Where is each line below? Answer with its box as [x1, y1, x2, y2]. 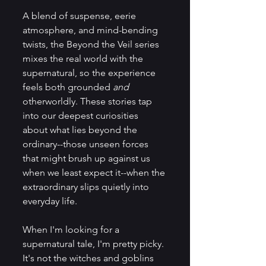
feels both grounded [23, 81, 113, 93]
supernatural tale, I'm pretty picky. [23, 238, 166, 249]
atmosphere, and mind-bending [23, 24, 160, 36]
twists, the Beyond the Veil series [23, 39, 161, 50]
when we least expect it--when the [23, 167, 167, 178]
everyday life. [23, 195, 80, 207]
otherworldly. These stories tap [23, 96, 154, 107]
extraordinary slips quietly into [23, 181, 151, 192]
